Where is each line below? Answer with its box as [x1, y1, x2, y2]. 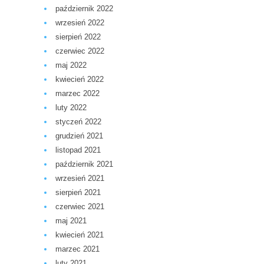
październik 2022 [55, 4, 113, 13]
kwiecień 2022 [55, 74, 104, 84]
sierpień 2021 [55, 187, 101, 197]
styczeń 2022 [55, 117, 101, 126]
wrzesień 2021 [55, 173, 104, 183]
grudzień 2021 [55, 131, 103, 140]
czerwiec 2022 [55, 46, 104, 55]
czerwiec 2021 [55, 202, 104, 211]
